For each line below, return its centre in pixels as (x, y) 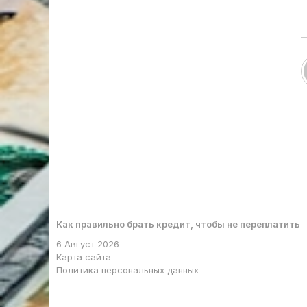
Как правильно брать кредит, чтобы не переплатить (178, 224)
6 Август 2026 (88, 244)
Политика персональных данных (127, 270)
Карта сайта (84, 257)
